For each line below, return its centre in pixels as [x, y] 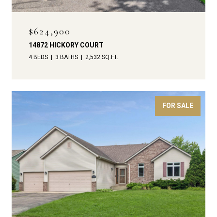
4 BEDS [38, 57]
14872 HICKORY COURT [66, 45]
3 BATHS [67, 57]
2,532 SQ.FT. [102, 57]
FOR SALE [178, 106]
